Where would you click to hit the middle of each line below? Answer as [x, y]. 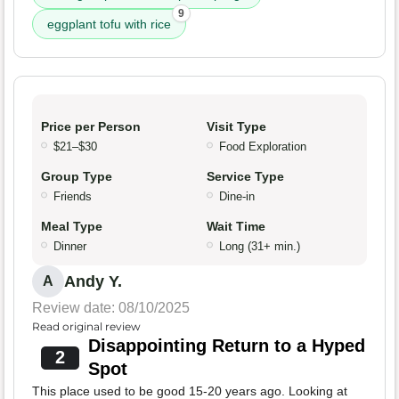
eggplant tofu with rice [109, 24]
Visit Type [236, 127]
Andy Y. [93, 282]
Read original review [86, 327]
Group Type [77, 177]
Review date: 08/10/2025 [111, 308]
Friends [73, 197]
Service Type [245, 177]
